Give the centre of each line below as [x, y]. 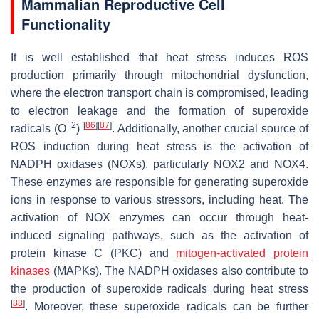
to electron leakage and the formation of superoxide [159, 110]
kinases [30, 271]
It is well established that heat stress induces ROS [159, 57]
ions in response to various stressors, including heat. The [159, 199]
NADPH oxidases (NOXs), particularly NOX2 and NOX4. [159, 164]
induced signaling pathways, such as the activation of [159, 235]
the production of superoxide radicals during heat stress [159, 288]
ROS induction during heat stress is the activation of [159, 146]
